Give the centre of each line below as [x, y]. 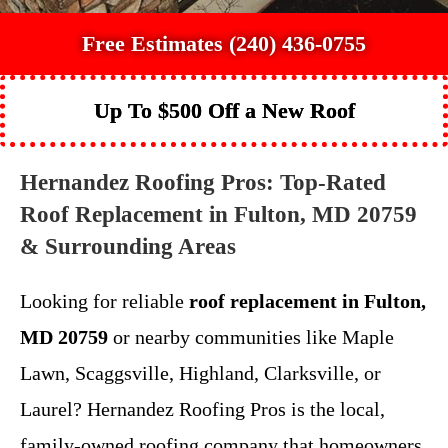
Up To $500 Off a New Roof [224, 110]
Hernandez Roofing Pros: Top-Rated [203, 182]
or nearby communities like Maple [251, 336]
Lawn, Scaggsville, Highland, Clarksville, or [200, 372]
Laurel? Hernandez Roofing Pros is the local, [202, 408]
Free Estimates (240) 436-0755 [224, 43]
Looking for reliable [104, 300]
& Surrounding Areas [128, 246]
